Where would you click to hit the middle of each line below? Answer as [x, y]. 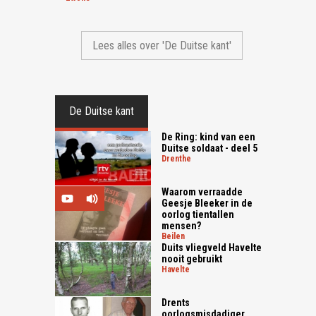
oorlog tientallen [198, 214]
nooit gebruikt [192, 259]
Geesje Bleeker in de [207, 203]
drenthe [179, 159]
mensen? [182, 225]
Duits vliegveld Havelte [212, 247]
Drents [176, 302]
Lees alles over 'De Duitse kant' [162, 46]
